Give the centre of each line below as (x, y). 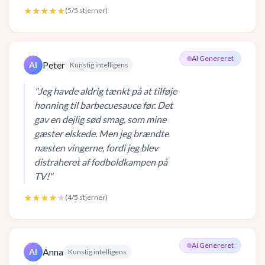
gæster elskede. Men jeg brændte (101, 133)
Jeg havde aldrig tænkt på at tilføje (107, 91)
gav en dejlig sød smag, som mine (100, 119)
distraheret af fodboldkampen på (101, 162)
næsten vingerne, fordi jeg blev (96, 148)
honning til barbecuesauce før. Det (104, 105)
